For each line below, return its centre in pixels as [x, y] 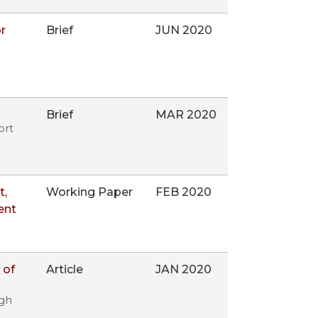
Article [65, 270]
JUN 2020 [184, 31]
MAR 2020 [186, 115]
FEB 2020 [184, 192]
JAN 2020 [184, 270]
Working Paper [90, 192]
